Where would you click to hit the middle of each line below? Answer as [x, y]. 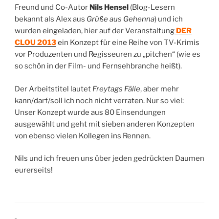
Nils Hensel [109, 8]
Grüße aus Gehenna [120, 19]
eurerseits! [34, 170]
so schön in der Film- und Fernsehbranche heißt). [98, 66]
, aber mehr [160, 89]
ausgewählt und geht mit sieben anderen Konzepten [105, 124]
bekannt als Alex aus [51, 19]
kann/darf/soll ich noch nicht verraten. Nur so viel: [99, 100]
